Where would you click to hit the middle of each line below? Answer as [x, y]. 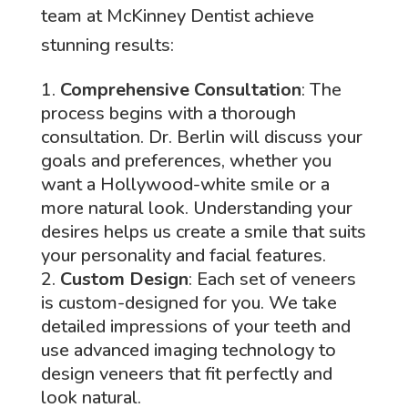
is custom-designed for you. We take [189, 302]
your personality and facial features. [183, 255]
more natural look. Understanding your [196, 208]
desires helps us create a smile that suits [203, 231]
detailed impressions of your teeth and [195, 326]
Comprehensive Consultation [180, 89]
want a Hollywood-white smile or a [185, 184]
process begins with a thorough [168, 113]
